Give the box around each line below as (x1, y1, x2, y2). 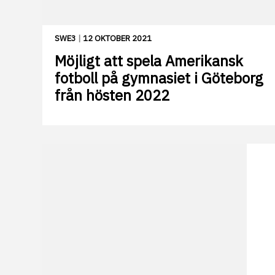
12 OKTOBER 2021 (83, 33, 152, 44)
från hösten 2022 (55, 85, 169, 106)
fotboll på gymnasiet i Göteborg (55, 68, 263, 88)
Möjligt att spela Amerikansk (55, 51, 243, 71)
